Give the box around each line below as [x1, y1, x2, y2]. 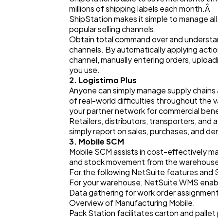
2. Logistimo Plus [69, 74, 137, 85]
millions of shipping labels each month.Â [69, 3, 211, 14]
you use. [69, 64, 100, 75]
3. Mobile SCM [69, 136, 124, 146]
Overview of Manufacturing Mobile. [69, 197, 195, 208]
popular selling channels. [69, 23, 156, 34]
